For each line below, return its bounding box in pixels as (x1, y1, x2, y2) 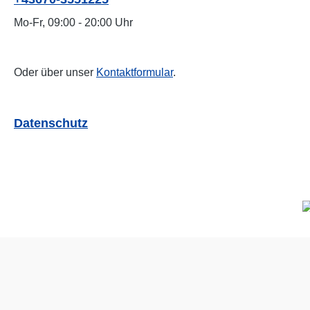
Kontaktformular (96, 66, 173, 78)
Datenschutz (14, 116, 88, 130)
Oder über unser (14, 66, 96, 78)
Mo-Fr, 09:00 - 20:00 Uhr (14, 17, 133, 28)
